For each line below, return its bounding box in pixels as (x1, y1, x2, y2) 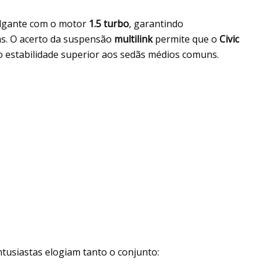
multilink (114, 32, 153, 46)
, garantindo (129, 17, 183, 30)
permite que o (153, 32, 219, 46)
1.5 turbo (89, 17, 129, 30)
